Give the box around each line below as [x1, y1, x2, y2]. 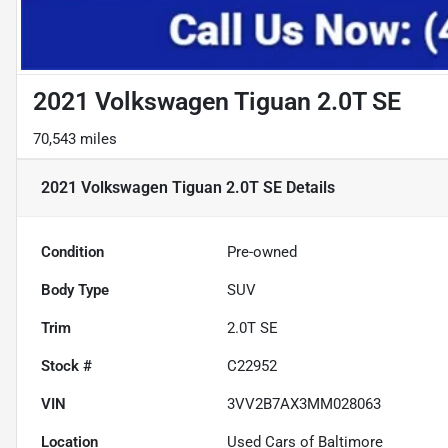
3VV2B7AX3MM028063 [227, 395, 382, 414]
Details [282, 178, 335, 198]
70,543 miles [33, 130, 117, 149]
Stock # [41, 357, 92, 376]
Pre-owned [227, 243, 298, 262]
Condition [41, 243, 104, 262]
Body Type [41, 281, 109, 300]
